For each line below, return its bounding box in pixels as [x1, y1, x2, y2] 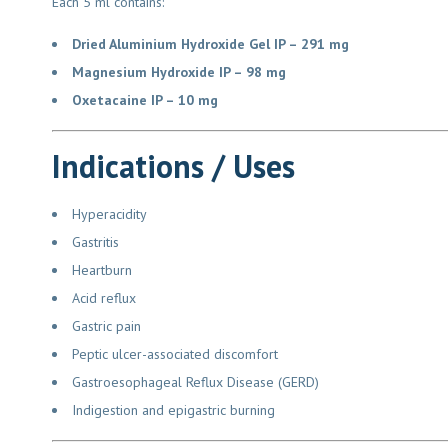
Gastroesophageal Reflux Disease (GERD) [64, 372, 312, 391]
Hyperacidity [64, 204, 140, 223]
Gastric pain [64, 316, 134, 335]
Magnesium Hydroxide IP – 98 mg [64, 62, 279, 81]
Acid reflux [64, 288, 129, 307]
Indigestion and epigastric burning [64, 400, 268, 419]
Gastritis [64, 232, 112, 251]
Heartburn [64, 260, 125, 279]
